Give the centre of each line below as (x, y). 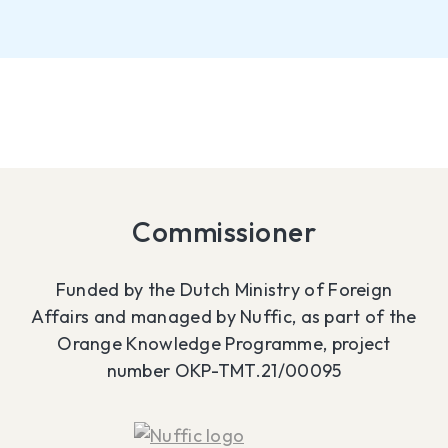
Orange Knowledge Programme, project (224, 344)
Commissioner (224, 232)
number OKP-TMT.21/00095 (224, 371)
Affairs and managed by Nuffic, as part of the (224, 317)
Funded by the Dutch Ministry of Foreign (224, 290)
